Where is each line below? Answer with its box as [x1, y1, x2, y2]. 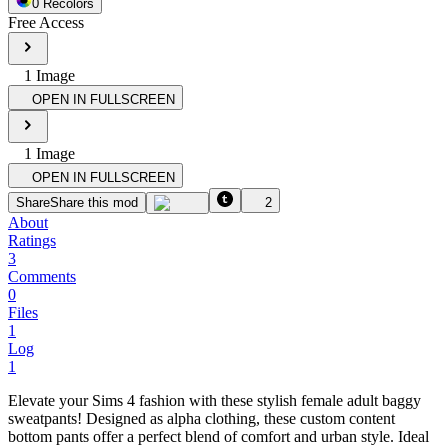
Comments [8, 267, 76, 285]
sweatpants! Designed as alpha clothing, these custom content [8, 409, 395, 427]
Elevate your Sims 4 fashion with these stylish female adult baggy [8, 391, 421, 409]
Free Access [8, 13, 84, 31]
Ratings [8, 231, 56, 249]
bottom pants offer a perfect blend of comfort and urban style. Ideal [8, 427, 429, 445]
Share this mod [50, 194, 138, 210]
